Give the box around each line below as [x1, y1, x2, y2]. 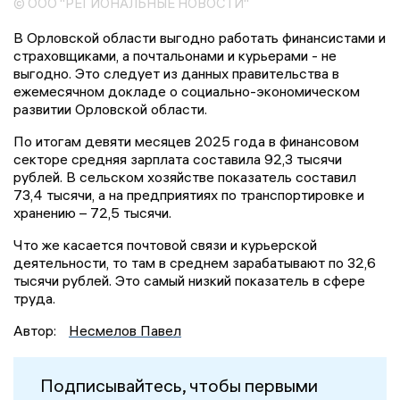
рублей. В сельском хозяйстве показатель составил [13, 168, 356, 187]
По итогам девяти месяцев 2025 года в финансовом [13, 132, 359, 151]
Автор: [13, 321, 60, 340]
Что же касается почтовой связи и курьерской [13, 236, 317, 254]
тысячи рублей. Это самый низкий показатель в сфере [13, 271, 365, 290]
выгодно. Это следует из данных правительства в [13, 64, 339, 83]
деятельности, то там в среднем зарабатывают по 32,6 [13, 254, 376, 272]
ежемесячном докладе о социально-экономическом [13, 82, 360, 101]
